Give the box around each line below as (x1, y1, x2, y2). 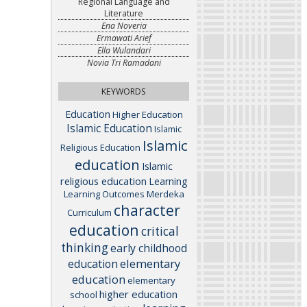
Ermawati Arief (96, 32, 151, 44)
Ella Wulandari (97, 45, 151, 56)
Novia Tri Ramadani (86, 57, 161, 69)
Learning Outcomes (63, 187, 145, 200)
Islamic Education (66, 120, 152, 136)
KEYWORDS (101, 85, 146, 97)
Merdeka (146, 187, 184, 200)
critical (140, 223, 179, 239)
